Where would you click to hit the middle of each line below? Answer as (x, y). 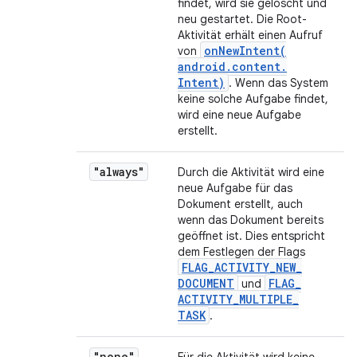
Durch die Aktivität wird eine (251, 172)
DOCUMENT (206, 283)
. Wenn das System (279, 83)
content (256, 67)
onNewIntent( (245, 51)
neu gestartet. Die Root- (242, 19)
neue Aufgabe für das (235, 188)
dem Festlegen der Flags (241, 252)
